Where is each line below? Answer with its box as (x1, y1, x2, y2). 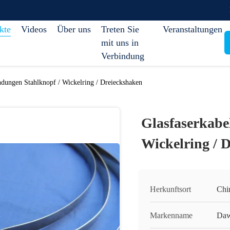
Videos (21, 24, 47, 34)
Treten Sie (101, 24, 139, 34)
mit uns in (101, 37, 139, 48)
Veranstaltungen (163, 24, 222, 34)
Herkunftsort (150, 185, 191, 194)
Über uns (57, 24, 91, 34)
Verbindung (101, 51, 144, 61)
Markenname (150, 211, 193, 220)
